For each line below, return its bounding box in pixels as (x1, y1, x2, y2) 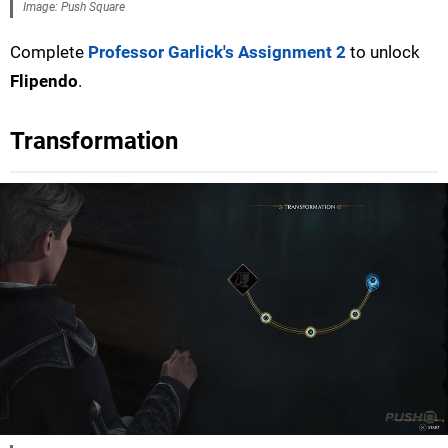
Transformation (10, 127, 178, 156)
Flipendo (10, 71, 78, 92)
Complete (10, 42, 88, 63)
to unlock (346, 42, 420, 63)
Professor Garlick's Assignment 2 (88, 42, 346, 63)
